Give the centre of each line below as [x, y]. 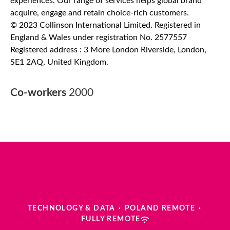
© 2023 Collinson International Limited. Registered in [106, 25]
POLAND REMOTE [160, 208]
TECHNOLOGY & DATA [71, 208]
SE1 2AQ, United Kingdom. [59, 62]
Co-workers [40, 93]
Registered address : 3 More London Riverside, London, [108, 50]
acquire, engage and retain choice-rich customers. [100, 13]
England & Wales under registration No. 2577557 [99, 37]
